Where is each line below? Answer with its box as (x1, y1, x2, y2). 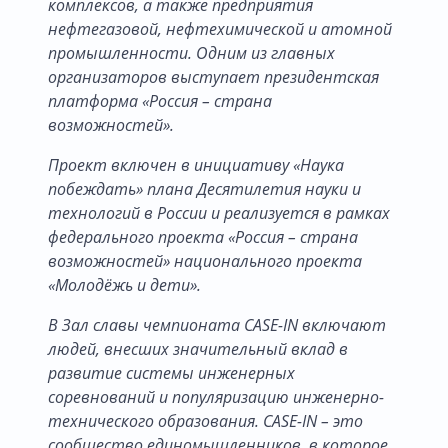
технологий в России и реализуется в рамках (48, 201, 390, 224)
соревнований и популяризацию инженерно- (48, 385, 384, 408)
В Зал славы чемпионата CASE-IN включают (48, 313, 386, 336)
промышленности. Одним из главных (48, 41, 335, 64)
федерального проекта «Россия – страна (48, 225, 358, 248)
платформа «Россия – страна (48, 89, 272, 112)
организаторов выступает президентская (48, 65, 379, 88)
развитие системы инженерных (48, 361, 295, 384)
